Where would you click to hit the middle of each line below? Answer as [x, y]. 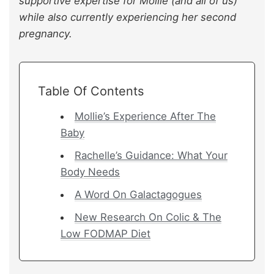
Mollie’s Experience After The [145, 116]
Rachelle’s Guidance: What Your [151, 155]
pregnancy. [46, 33]
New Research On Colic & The [148, 217]
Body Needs [91, 172]
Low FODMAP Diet [106, 233]
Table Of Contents [91, 91]
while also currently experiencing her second [128, 17]
